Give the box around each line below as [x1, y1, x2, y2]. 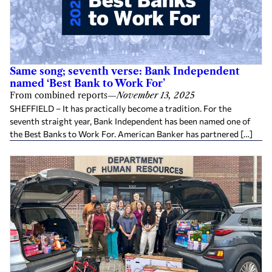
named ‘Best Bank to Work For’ [10, 76, 165, 89]
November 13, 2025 [117, 89, 195, 101]
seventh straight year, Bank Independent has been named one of [10, 115, 251, 126]
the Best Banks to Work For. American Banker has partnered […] [10, 128, 253, 139]
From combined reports [10, 89, 107, 101]
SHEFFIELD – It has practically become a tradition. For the [10, 103, 231, 114]
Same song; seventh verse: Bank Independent [10, 64, 240, 77]
